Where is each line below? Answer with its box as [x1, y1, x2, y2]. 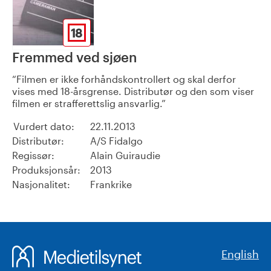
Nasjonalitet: [12, 178, 70, 191]
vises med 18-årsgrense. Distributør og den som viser [12, 85, 254, 97]
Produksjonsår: [12, 164, 80, 176]
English [221, 247, 259, 261]
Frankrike [90, 178, 132, 191]
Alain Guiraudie [90, 149, 160, 162]
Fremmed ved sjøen [12, 49, 137, 65]
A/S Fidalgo [90, 135, 143, 147]
